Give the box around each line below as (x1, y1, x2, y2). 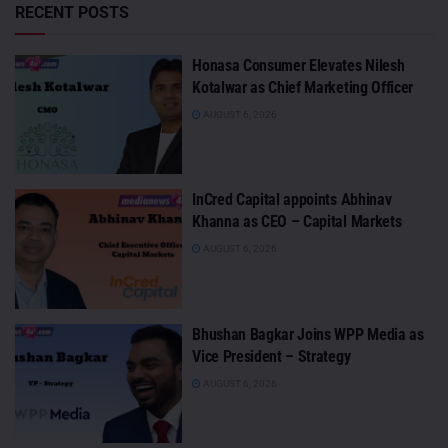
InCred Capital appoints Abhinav (192, 190, 392, 210)
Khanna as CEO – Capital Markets (192, 212, 402, 232)
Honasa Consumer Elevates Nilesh (192, 55, 405, 75)
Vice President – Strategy (192, 346, 351, 366)
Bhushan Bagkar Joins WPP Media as (192, 324, 424, 344)
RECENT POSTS (15, 2, 129, 22)
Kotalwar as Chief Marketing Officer (192, 77, 413, 97)
